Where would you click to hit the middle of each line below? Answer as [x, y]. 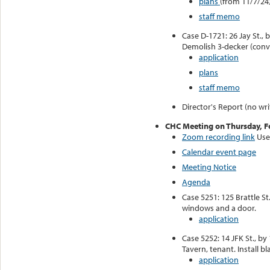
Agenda [196, 182]
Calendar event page [219, 152]
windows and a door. [219, 208]
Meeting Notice [209, 167]
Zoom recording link [218, 137]
